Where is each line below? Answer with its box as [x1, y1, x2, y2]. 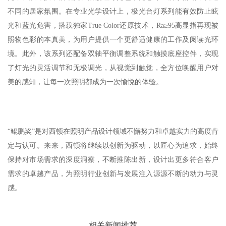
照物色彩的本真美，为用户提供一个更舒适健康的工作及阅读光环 [8, 36, 218, 44]
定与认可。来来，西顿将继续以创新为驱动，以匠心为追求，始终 [8, 142, 218, 150]
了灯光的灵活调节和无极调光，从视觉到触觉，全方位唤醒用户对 [8, 64, 218, 72]
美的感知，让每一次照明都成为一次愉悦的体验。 [8, 78, 163, 86]
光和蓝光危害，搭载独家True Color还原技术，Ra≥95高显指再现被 [8, 22, 218, 30]
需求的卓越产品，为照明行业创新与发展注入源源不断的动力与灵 [8, 170, 218, 178]
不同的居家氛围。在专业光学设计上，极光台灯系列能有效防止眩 [8, 8, 218, 16]
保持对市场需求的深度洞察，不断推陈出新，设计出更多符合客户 [8, 156, 218, 164]
